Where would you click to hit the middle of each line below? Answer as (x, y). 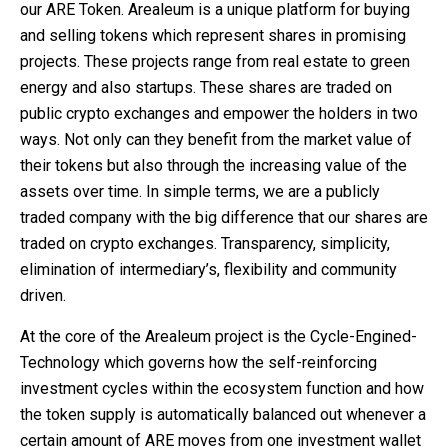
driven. (43, 295)
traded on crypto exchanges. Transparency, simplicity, (205, 243)
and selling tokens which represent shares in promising (213, 35)
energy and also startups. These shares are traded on (206, 87)
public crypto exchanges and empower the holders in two (219, 113)
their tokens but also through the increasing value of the (213, 165)
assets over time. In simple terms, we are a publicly (200, 191)
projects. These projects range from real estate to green (215, 61)
